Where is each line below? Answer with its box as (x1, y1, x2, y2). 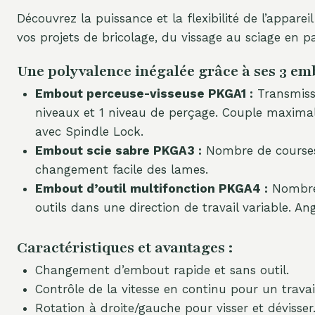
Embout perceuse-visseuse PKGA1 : (34, 86, 253, 101)
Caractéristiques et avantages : (17, 237, 233, 258)
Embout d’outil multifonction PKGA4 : (34, 181, 268, 196)
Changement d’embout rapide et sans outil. (34, 262, 289, 277)
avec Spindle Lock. (34, 124, 143, 139)
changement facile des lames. (34, 162, 208, 177)
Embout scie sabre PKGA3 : (34, 143, 202, 158)
